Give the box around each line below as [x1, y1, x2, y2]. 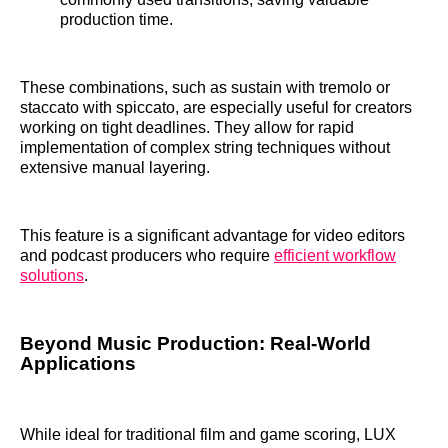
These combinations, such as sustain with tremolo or [20, 79, 390, 97]
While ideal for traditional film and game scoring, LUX [20, 425, 396, 443]
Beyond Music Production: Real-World [20, 333, 371, 355]
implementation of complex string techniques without [20, 139, 390, 157]
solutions [20, 267, 84, 285]
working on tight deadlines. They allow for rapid [20, 119, 354, 137]
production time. [60, 11, 173, 29]
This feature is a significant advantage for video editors [20, 227, 405, 245]
